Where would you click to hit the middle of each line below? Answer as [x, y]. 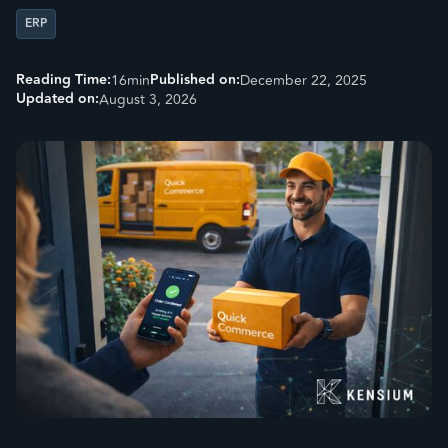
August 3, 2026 [148, 99]
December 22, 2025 [303, 80]
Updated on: [57, 98]
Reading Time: [63, 79]
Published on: [195, 79]
